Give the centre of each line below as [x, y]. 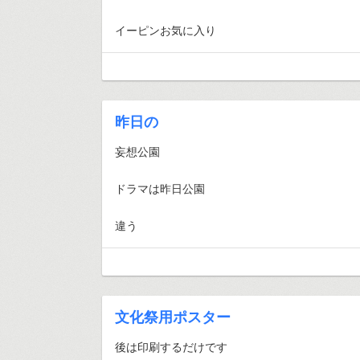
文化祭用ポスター [173, 317]
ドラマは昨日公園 [160, 188]
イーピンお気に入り [166, 30]
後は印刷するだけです [171, 346]
